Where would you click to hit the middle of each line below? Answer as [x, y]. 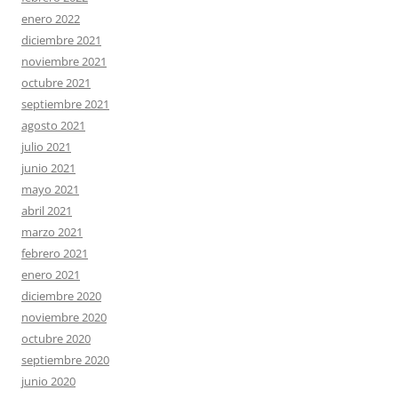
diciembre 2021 [61, 40]
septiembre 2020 [65, 359]
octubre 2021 [56, 82]
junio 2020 [48, 381]
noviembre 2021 [64, 61]
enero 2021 [51, 274]
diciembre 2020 [61, 295]
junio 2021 [48, 167]
